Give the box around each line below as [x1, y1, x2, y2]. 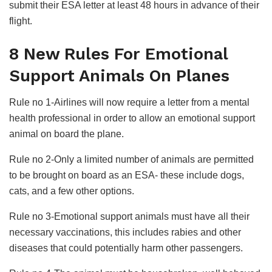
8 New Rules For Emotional [9, 44, 228, 64]
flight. [9, 16, 32, 27]
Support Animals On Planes [9, 66, 229, 86]
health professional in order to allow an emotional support [9, 113, 255, 124]
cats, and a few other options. [9, 186, 134, 197]
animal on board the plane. [9, 129, 124, 140]
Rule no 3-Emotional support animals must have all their [9, 211, 250, 222]
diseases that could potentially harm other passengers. [9, 243, 243, 254]
